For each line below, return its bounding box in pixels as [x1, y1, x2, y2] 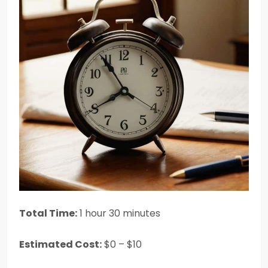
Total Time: [19, 206, 77, 220]
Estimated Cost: [19, 237, 102, 251]
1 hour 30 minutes [77, 206, 160, 220]
